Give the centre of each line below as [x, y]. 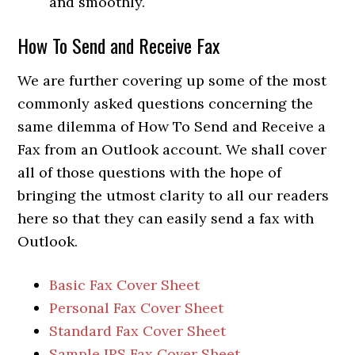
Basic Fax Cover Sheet [125, 284]
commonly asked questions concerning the [166, 103]
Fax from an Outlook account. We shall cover [172, 149]
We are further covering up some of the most [172, 80]
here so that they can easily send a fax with [166, 218]
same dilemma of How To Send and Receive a [172, 126]
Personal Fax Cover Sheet [137, 307]
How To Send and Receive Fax [119, 45]
